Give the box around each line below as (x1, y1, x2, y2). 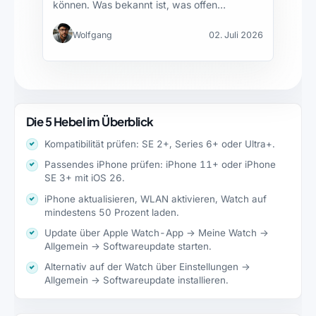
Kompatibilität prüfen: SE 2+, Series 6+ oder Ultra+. (44, 138, 276, 150)
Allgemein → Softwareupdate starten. (44, 240, 212, 252)
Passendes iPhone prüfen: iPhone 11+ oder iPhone (44, 159, 276, 171)
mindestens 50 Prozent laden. (44, 206, 180, 218)
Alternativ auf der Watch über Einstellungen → (44, 261, 251, 273)
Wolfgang (73, 29, 113, 40)
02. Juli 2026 (208, 29, 263, 40)
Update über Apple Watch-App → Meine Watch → (44, 226, 269, 238)
